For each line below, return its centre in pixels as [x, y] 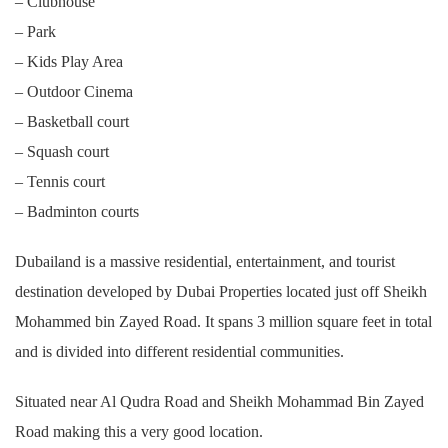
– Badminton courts [77, 211]
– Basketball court [72, 121]
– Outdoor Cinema [74, 91]
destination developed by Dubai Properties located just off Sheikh [221, 291]
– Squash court [62, 151]
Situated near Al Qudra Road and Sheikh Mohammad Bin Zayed [219, 401]
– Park [35, 31]
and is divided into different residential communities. [179, 351]
